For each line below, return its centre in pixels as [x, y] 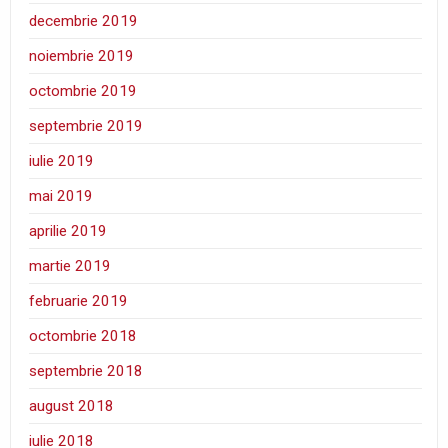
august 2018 [72, 406]
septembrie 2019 [86, 126]
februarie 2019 [79, 301]
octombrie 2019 [83, 91]
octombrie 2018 [83, 336]
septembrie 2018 [86, 371]
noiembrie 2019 [82, 56]
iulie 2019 [62, 161]
